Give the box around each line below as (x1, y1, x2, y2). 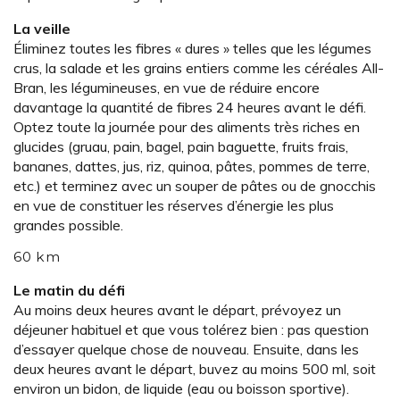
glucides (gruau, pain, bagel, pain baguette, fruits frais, (13, 137, 348, 156)
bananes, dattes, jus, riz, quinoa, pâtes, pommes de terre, (13, 157, 370, 176)
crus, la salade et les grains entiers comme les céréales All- (13, 59, 384, 78)
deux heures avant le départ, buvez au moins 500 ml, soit (13, 360, 376, 379)
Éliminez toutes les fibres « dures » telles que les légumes (13, 39, 371, 58)
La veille (13, 20, 71, 38)
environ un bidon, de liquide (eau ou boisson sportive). (13, 379, 349, 398)
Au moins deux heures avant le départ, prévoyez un (13, 301, 341, 320)
